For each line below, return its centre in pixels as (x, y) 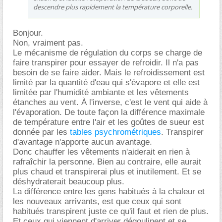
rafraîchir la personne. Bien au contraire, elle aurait (107, 162)
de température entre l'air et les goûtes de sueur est (109, 122)
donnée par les (41, 132)
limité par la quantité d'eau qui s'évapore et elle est (106, 82)
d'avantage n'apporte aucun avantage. (83, 142)
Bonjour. (28, 33)
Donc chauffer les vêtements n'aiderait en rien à (101, 152)
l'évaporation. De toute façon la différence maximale (109, 112)
